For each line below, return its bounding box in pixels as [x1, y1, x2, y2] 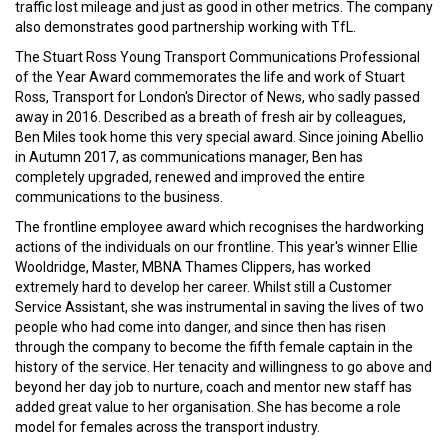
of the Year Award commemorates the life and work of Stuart [15, 69, 405, 85]
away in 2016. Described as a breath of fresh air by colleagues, [15, 109, 406, 125]
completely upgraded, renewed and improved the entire [15, 169, 365, 185]
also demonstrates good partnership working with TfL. [15, 19, 356, 35]
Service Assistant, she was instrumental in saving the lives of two [15, 299, 424, 315]
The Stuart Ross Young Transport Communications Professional [15, 49, 420, 65]
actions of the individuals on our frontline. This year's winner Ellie [15, 239, 418, 255]
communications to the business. [15, 189, 223, 205]
